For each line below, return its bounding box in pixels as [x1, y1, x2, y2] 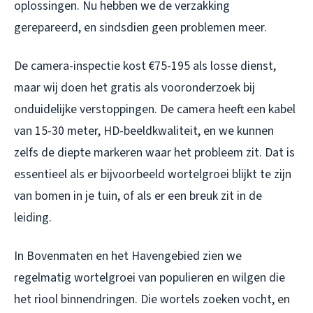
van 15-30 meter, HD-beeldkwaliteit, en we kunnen [14, 122, 274, 140]
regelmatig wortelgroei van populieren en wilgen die [14, 269, 285, 287]
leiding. [14, 209, 52, 227]
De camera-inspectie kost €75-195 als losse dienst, [14, 57, 276, 75]
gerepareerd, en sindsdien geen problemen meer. [14, 19, 267, 37]
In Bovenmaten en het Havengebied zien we [14, 247, 242, 265]
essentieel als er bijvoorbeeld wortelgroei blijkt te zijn [14, 166, 291, 184]
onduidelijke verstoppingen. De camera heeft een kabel [14, 101, 296, 119]
